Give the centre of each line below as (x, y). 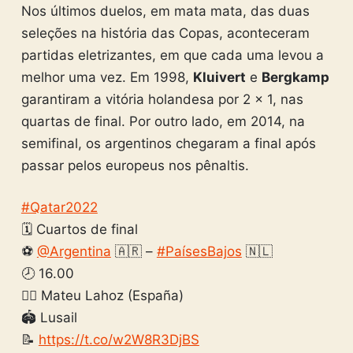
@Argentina (74, 251)
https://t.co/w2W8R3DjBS (119, 340)
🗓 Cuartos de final (79, 229)
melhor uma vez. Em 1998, (107, 77)
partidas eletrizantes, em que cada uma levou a (172, 55)
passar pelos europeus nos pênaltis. (135, 165)
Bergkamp (295, 77)
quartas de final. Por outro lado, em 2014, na (163, 121)
